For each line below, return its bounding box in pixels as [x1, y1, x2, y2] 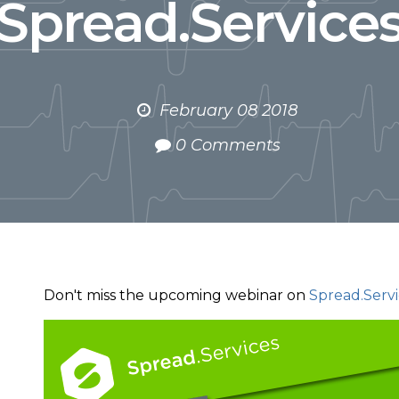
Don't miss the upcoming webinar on [44, 287, 309, 304]
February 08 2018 [159, 101, 297, 120]
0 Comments [175, 135, 281, 155]
